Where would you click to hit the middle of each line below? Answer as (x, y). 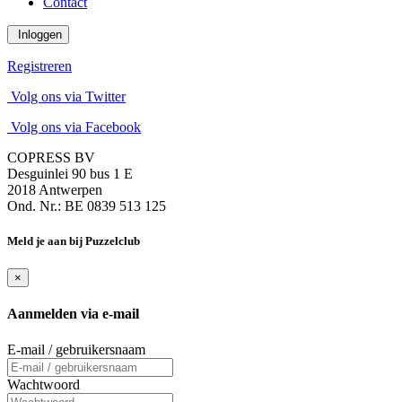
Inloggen (38, 34)
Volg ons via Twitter (66, 96)
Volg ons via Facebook (74, 127)
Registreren (39, 66)
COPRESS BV (51, 157)
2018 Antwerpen (55, 189)
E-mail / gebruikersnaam (76, 349)
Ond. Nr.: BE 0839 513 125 (87, 205)
